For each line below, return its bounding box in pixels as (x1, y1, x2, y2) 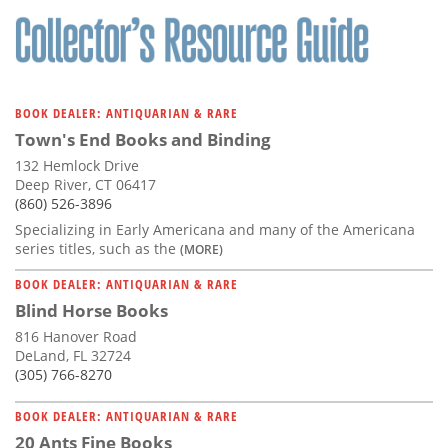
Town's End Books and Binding (15, 128, 271, 152)
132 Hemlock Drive (15, 156, 139, 176)
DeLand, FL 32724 (15, 346, 131, 366)
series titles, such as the (15, 239, 180, 259)
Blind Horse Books (15, 299, 168, 323)
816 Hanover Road (15, 327, 137, 347)
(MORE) (180, 241, 223, 258)
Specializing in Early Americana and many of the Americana (15, 220, 415, 240)
